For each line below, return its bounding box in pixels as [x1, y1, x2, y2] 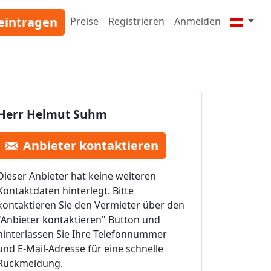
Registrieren [108, 15, 165, 28]
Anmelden [174, 15, 221, 28]
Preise [70, 15, 99, 28]
